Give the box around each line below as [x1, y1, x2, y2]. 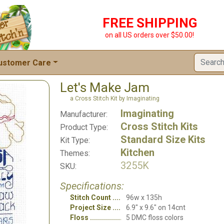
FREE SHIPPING [102, 15, 197, 30]
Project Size [70, 203, 111, 211]
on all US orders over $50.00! [105, 31, 194, 39]
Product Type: [60, 122, 108, 132]
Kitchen [120, 146, 154, 158]
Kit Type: [60, 135, 90, 145]
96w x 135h [126, 193, 162, 201]
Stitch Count [70, 193, 111, 201]
